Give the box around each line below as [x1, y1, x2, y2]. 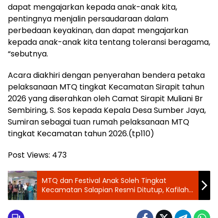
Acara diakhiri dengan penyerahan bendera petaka [8, 69, 205, 81]
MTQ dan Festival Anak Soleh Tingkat [42, 175, 166, 185]
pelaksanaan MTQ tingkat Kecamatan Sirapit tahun [8, 81, 204, 92]
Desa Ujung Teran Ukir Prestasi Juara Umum [42, 194, 190, 204]
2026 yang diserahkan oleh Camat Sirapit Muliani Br [8, 92, 203, 104]
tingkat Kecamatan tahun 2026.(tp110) [8, 127, 154, 139]
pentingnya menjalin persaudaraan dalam [8, 13, 168, 24]
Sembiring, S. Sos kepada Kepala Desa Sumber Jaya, [8, 104, 206, 116]
